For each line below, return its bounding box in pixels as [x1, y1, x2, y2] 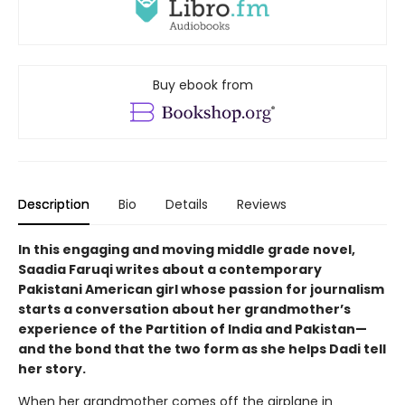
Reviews [237, 194, 287, 213]
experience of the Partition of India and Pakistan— [18, 319, 367, 338]
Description [18, 194, 89, 213]
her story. [18, 359, 86, 378]
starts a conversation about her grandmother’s [18, 299, 351, 318]
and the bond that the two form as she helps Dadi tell [18, 339, 386, 358]
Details [165, 194, 208, 213]
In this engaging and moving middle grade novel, [18, 240, 355, 259]
